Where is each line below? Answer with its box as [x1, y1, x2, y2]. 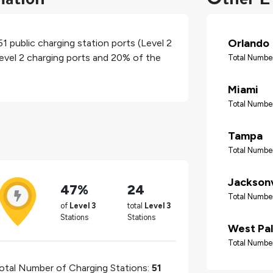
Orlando [228, 37, 269, 51]
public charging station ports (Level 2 [7, 37, 172, 49]
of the [130, 52, 161, 64]
